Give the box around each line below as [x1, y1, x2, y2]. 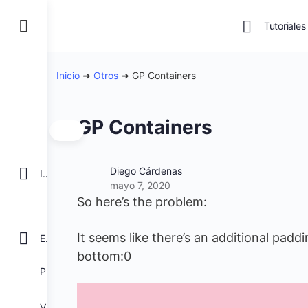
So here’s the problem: [77, 195, 207, 209]
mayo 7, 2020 [110, 179, 170, 191]
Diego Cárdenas [110, 165, 182, 177]
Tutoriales [263, 20, 306, 32]
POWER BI [45, 265, 54, 277]
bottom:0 [77, 249, 131, 263]
